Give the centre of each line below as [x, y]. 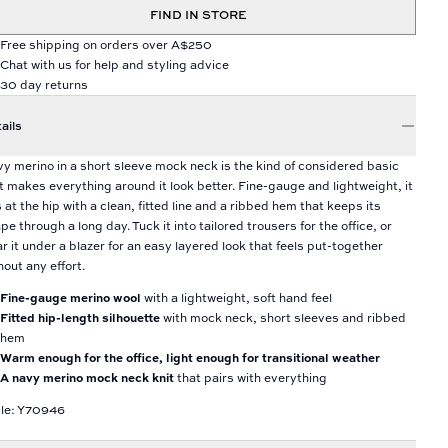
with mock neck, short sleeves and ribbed [283, 317]
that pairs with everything [250, 377]
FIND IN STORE [198, 14]
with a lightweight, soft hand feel [236, 297]
